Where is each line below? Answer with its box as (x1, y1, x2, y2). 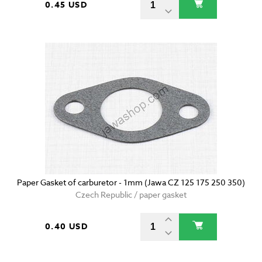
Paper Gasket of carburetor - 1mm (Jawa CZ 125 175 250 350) (17, 177, 245, 188)
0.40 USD (45, 220, 88, 233)
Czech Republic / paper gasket (75, 189, 187, 201)
